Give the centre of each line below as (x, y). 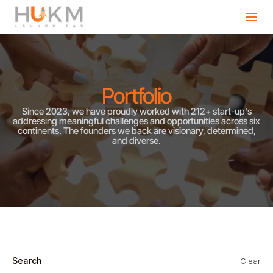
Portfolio (136, 96)
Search (27, 261)
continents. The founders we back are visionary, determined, (136, 131)
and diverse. (136, 140)
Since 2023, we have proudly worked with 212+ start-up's (136, 111)
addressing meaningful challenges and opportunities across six (136, 121)
